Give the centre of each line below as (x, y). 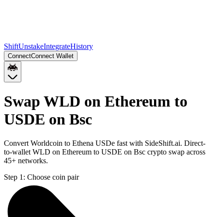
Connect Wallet (52, 56)
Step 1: (15, 177)
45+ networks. (26, 160)
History (82, 46)
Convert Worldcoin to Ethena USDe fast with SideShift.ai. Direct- (105, 143)
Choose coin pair (53, 177)
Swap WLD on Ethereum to (96, 101)
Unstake (31, 46)
